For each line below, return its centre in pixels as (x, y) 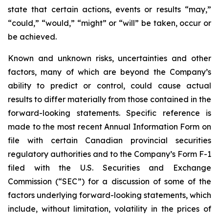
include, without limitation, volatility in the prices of (109, 209)
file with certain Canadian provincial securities (109, 141)
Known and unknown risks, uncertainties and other (109, 58)
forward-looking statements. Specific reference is (109, 113)
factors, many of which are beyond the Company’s (109, 72)
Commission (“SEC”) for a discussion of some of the (109, 182)
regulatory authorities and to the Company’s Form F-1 (109, 154)
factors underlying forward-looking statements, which (109, 195)
